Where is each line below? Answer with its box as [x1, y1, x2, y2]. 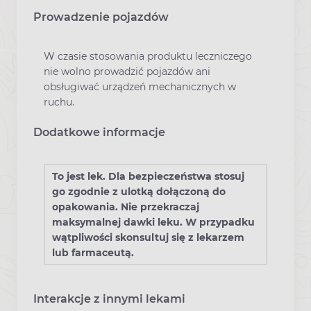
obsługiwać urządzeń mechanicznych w [44, 80, 236, 93]
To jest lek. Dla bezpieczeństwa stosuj [52, 169, 244, 183]
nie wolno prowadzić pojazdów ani [44, 65, 210, 78]
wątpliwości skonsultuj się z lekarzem [52, 230, 244, 244]
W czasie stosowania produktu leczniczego [44, 49, 252, 62]
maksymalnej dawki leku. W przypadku [52, 215, 255, 228]
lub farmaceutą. [52, 246, 134, 259]
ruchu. [44, 95, 74, 108]
